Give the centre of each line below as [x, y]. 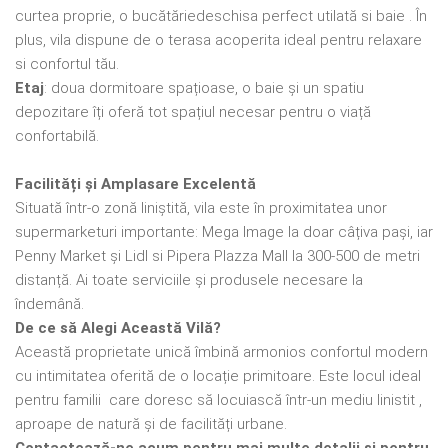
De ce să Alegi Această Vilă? [118, 327]
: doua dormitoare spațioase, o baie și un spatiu [204, 87]
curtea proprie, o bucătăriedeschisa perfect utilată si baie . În [221, 15]
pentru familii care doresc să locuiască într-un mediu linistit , [218, 399]
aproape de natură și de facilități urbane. [151, 423]
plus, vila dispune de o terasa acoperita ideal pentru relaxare [218, 39]
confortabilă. [57, 135]
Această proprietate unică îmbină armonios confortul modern [221, 351]
